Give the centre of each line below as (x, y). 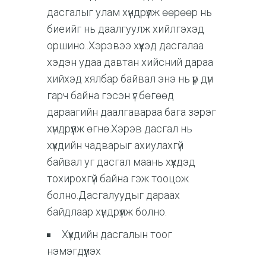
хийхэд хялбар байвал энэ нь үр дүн (130, 78)
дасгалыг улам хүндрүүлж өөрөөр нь (129, 12)
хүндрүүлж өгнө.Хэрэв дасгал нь (120, 128)
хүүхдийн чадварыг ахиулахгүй (115, 145)
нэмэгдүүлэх (74, 251)
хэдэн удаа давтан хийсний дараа (130, 62)
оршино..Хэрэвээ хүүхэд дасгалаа (125, 45)
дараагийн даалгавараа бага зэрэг (132, 112)
